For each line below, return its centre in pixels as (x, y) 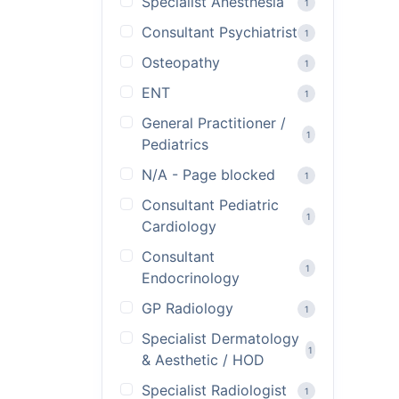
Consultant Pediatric (210, 205)
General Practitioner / (214, 123)
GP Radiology (187, 308)
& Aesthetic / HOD (203, 360)
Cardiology (179, 226)
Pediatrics (175, 144)
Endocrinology (191, 278)
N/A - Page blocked (208, 175)
